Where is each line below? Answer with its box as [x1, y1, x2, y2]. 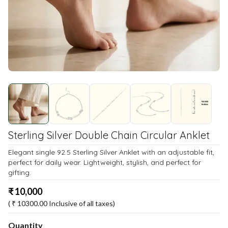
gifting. [8, 168, 31, 177]
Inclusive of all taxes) [49, 199, 115, 208]
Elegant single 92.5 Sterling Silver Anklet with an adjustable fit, [8, 148, 214, 157]
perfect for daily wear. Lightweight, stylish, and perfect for [8, 158, 201, 167]
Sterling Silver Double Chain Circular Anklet [8, 129, 210, 141]
